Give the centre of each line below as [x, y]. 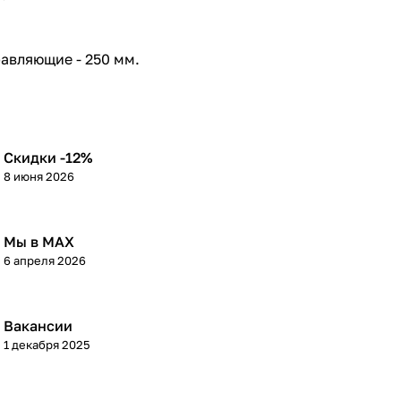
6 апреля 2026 [45, 261]
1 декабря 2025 [47, 345]
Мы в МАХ [39, 242]
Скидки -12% [48, 158]
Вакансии [38, 326]
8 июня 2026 [39, 177]
